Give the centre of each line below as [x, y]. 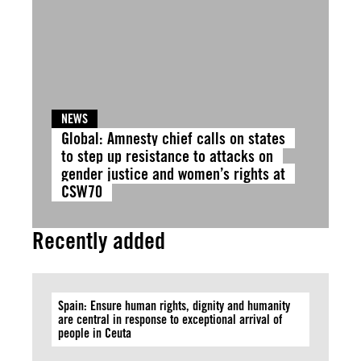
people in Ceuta [95, 333]
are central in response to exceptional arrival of [170, 320]
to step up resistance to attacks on [167, 156]
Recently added [99, 241]
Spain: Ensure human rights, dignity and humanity [174, 306]
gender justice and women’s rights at [173, 174]
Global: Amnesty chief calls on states [173, 138]
